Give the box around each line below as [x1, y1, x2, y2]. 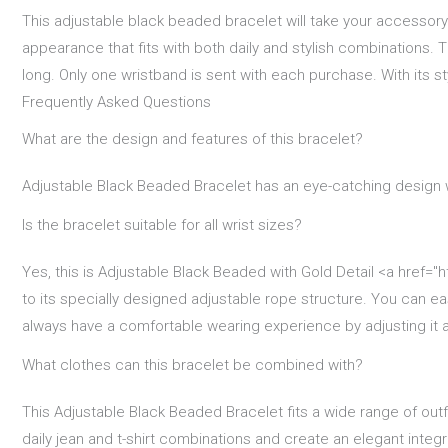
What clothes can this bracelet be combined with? [22, 356, 363, 375]
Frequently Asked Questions [22, 92, 211, 111]
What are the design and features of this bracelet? [22, 130, 363, 149]
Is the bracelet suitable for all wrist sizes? [22, 216, 302, 235]
